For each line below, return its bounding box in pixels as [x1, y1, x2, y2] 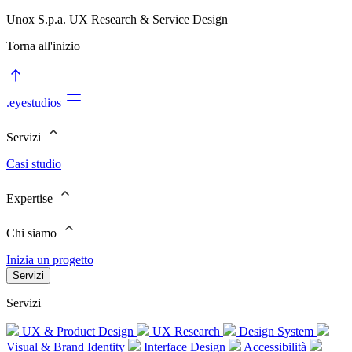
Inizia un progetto [6, 253, 93, 266]
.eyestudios [6, 96, 61, 109]
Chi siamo [6, 226, 60, 240]
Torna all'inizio [6, 39, 80, 53]
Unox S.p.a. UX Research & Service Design [6, 13, 228, 26]
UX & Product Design [19, 324, 137, 338]
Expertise [6, 192, 56, 205]
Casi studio [6, 157, 61, 170]
